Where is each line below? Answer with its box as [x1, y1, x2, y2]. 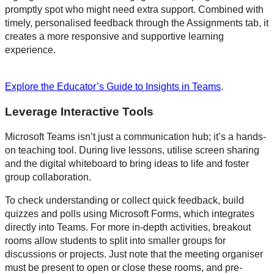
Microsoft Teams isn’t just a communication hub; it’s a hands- [5, 131, 266, 142]
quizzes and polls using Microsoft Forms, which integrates [5, 208, 254, 219]
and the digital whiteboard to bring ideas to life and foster [5, 158, 249, 169]
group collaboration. [5, 171, 91, 182]
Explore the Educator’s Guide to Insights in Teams [5, 81, 221, 92]
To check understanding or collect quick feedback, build [5, 194, 244, 206]
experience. [5, 45, 56, 56]
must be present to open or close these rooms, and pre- [5, 262, 242, 273]
